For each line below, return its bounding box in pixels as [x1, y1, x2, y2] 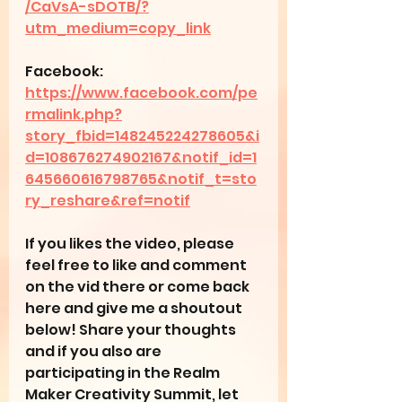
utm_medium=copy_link [25, 17, 211, 39]
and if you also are [25, 340, 164, 362]
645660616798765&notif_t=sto [25, 168, 257, 189]
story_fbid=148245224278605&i [25, 125, 259, 146]
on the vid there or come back [25, 275, 252, 297]
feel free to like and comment [25, 254, 249, 275]
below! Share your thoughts [25, 319, 239, 340]
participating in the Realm [25, 362, 223, 383]
